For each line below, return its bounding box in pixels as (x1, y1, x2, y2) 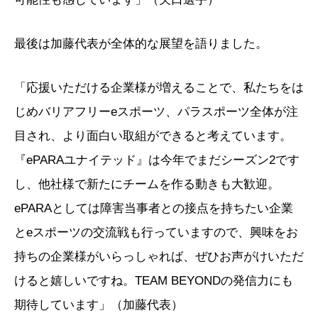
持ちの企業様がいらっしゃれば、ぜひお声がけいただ (14, 250, 304, 264)
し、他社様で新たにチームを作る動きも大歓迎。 (14, 177, 280, 192)
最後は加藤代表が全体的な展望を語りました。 (14, 37, 268, 51)
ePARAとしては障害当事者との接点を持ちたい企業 (14, 202, 293, 216)
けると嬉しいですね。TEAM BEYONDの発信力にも (14, 274, 293, 288)
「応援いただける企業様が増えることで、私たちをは (14, 81, 304, 95)
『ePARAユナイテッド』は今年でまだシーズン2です (14, 153, 300, 168)
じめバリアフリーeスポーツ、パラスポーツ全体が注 (14, 105, 298, 119)
